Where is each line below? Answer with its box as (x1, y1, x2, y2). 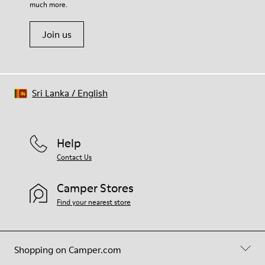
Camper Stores (57, 179, 134, 196)
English (77, 86, 108, 99)
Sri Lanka (32, 86, 69, 99)
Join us (42, 27, 72, 41)
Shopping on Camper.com (14, 243, 121, 256)
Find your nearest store (57, 196, 131, 207)
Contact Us (57, 151, 92, 162)
